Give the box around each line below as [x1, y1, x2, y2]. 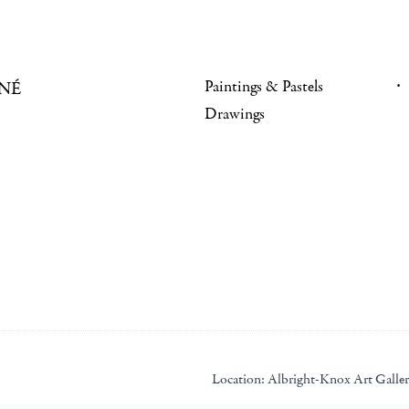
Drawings [204, 104, 265, 124]
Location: [212, 370, 265, 388]
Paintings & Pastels [204, 77, 323, 97]
